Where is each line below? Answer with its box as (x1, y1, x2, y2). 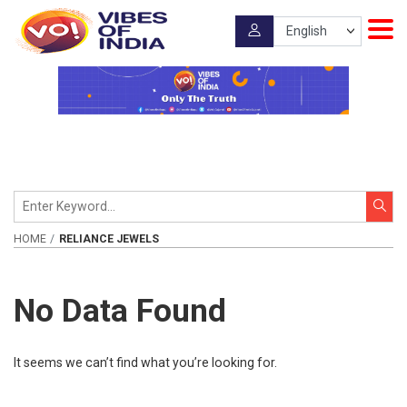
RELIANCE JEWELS (58, 232, 159, 245)
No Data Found (14, 291, 226, 330)
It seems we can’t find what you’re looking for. (14, 355, 277, 371)
